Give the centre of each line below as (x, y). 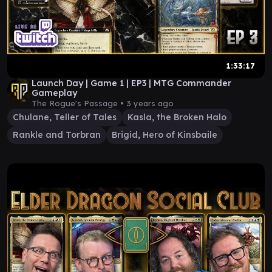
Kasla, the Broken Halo (177, 117)
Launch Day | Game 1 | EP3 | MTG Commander (131, 83)
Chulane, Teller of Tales (65, 117)
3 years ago (150, 103)
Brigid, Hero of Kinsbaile (165, 135)
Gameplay (54, 93)
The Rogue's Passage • (79, 103)
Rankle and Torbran (57, 135)
